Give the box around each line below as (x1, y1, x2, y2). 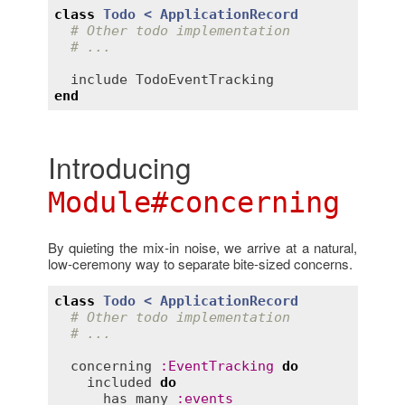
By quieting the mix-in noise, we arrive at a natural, (47, 238, 358, 258)
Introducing (47, 146, 192, 188)
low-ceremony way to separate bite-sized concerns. (47, 254, 353, 274)
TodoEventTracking (136, 71, 274, 88)
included (87, 373, 152, 391)
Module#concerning (47, 186, 340, 220)
